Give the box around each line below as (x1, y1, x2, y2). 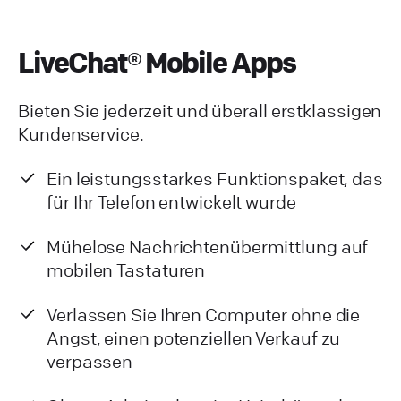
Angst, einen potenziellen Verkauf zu (47, 327, 341, 350)
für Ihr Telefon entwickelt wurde (47, 191, 296, 214)
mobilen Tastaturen (47, 259, 206, 282)
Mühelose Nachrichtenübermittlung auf (47, 235, 369, 259)
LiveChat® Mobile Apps (18, 45, 295, 81)
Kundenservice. (18, 123, 144, 146)
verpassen (47, 350, 133, 373)
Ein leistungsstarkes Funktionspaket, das (47, 167, 383, 191)
